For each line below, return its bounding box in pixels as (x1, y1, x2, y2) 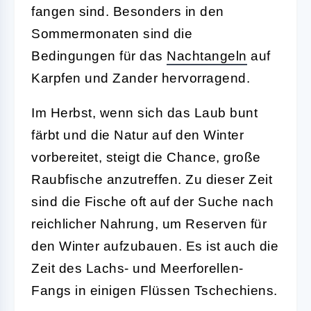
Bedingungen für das (31, 48, 167, 63)
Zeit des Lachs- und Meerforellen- (31, 260, 244, 276)
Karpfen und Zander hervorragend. (31, 70, 250, 85)
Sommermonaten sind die (31, 26, 192, 41)
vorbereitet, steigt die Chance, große (31, 149, 261, 165)
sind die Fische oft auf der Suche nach (31, 194, 274, 209)
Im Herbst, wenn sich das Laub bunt (31, 105, 258, 120)
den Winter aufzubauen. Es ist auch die (31, 238, 278, 253)
